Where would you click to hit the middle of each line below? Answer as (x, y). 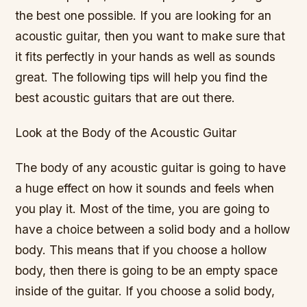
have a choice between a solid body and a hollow (153, 230)
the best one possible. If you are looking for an (144, 16)
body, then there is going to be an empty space (147, 271)
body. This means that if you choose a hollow (141, 250)
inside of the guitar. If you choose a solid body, (145, 291)
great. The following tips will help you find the (142, 77)
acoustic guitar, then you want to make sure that (150, 36)
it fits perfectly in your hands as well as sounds (146, 57)
